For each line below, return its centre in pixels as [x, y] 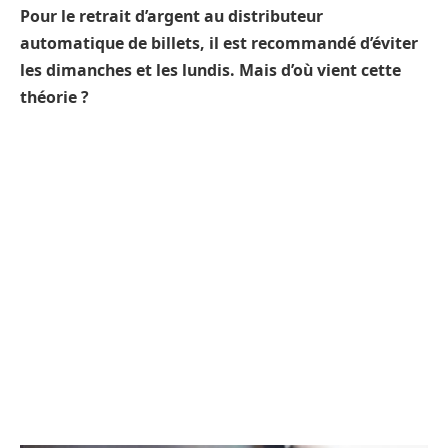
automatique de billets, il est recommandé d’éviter [219, 43]
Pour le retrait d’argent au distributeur [171, 16]
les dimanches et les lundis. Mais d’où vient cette [210, 70]
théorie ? [54, 97]
